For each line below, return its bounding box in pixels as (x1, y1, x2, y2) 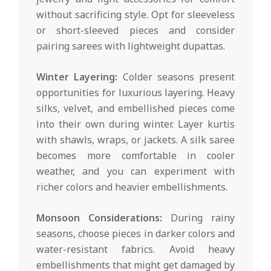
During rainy (162, 211, 235, 225)
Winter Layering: (36, 70, 118, 84)
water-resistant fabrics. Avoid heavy (36, 243, 235, 256)
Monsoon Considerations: (36, 211, 162, 225)
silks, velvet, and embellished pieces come (36, 102, 235, 116)
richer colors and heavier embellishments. (36, 180, 227, 194)
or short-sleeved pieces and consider (36, 24, 235, 38)
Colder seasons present (117, 70, 235, 84)
